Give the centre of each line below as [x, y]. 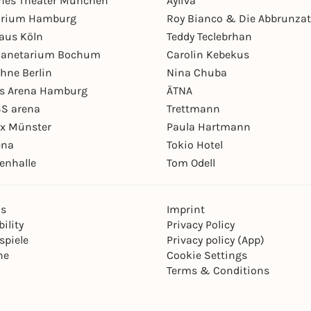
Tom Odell [191, 163]
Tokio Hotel [195, 145]
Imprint [186, 209]
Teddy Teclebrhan [209, 36]
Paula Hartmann [209, 127]
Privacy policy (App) [216, 240]
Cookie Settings [207, 255]
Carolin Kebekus [208, 54]
